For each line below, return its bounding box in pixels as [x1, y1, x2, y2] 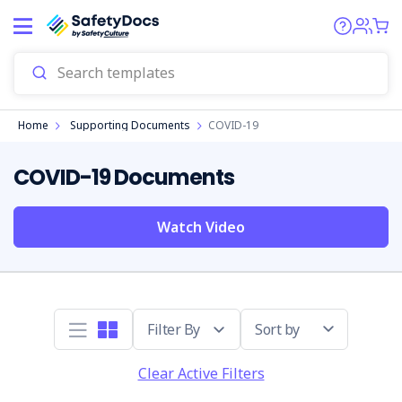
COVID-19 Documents [13, 162, 234, 192]
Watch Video [157, 217, 245, 237]
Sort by [255, 319, 300, 339]
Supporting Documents [70, 118, 190, 133]
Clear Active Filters [137, 363, 265, 383]
